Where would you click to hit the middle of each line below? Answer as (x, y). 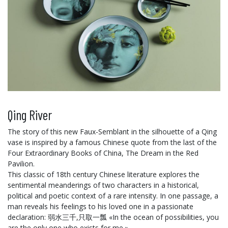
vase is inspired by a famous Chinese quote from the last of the (112, 142)
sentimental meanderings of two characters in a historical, (103, 185)
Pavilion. (21, 164)
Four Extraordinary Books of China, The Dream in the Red (103, 153)
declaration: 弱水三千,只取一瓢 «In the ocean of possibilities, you (113, 217)
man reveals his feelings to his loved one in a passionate (101, 207)
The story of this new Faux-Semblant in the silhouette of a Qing (112, 132)
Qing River (30, 115)
